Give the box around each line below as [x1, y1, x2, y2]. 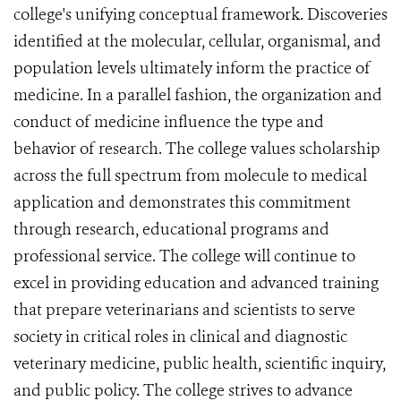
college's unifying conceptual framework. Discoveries [13, 3, 388, 25]
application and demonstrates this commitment [13, 191, 351, 213]
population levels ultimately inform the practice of [13, 56, 371, 79]
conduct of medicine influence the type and [13, 110, 324, 132]
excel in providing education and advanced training [13, 271, 379, 294]
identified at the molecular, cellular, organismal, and [13, 30, 381, 52]
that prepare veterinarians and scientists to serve [13, 298, 355, 320]
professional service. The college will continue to [13, 244, 355, 267]
